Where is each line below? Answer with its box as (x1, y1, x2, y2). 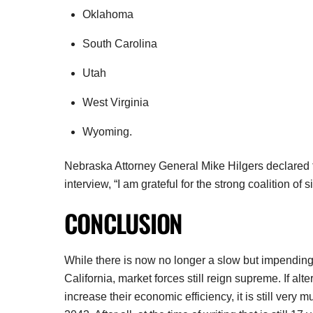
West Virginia (82, 96, 149, 109)
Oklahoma (82, 8, 133, 21)
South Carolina (82, 38, 157, 50)
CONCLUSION (64, 205, 183, 242)
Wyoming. (82, 126, 132, 138)
